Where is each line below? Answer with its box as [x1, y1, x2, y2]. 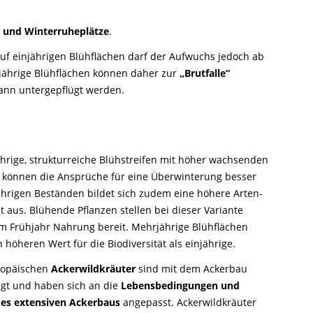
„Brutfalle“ [180, 66, 230, 80]
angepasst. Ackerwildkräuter [119, 295, 256, 309]
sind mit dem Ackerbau [135, 261, 247, 275]
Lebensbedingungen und [120, 278, 240, 292]
